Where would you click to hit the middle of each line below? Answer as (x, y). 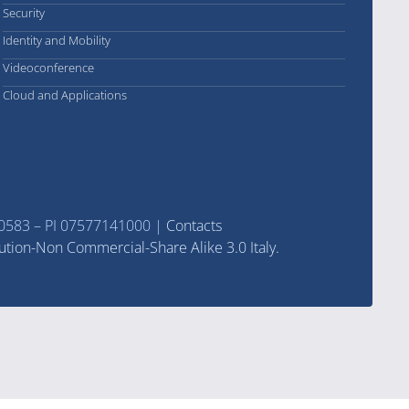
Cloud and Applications (65, 95)
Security (24, 13)
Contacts (194, 225)
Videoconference (49, 68)
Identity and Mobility (57, 40)
